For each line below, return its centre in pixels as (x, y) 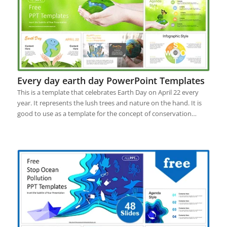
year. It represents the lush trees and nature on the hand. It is (109, 103)
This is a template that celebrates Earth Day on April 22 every (108, 92)
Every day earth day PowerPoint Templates (111, 81)
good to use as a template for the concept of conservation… (107, 114)
